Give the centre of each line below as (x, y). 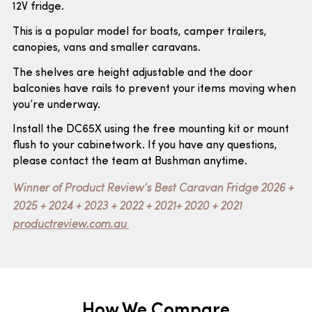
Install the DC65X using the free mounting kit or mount (151, 130)
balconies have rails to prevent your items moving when (154, 89)
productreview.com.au (71, 225)
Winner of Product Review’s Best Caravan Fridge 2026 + (153, 189)
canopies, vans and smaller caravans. (107, 48)
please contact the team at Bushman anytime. (130, 162)
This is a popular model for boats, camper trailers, (140, 32)
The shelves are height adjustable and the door (133, 73)
